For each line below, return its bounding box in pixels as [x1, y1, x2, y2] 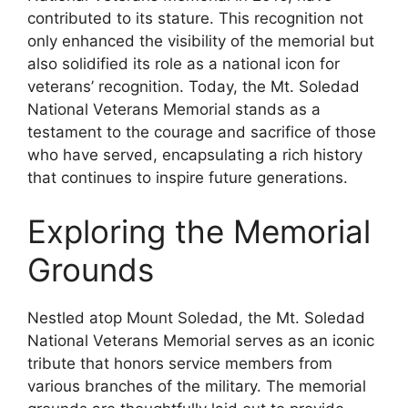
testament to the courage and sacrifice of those [27, 122, 376, 141]
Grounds [27, 250, 154, 290]
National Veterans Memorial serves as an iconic [27, 331, 374, 351]
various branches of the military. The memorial [27, 377, 366, 396]
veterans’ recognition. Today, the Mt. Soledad [27, 76, 360, 96]
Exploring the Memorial [27, 212, 371, 251]
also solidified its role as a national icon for [27, 54, 340, 73]
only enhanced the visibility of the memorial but [27, 31, 374, 50]
